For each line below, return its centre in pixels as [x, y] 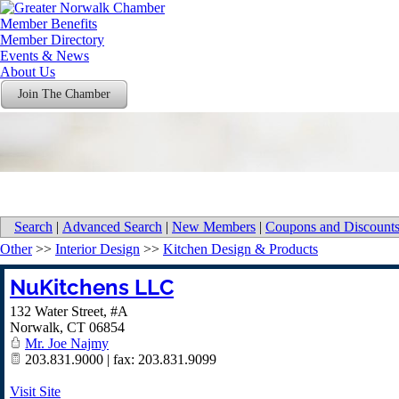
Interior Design [98, 249]
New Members [214, 227]
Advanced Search [112, 227]
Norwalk [35, 327]
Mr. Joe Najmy [67, 343]
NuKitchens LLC [92, 287]
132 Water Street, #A [69, 311]
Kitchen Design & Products [240, 249]
